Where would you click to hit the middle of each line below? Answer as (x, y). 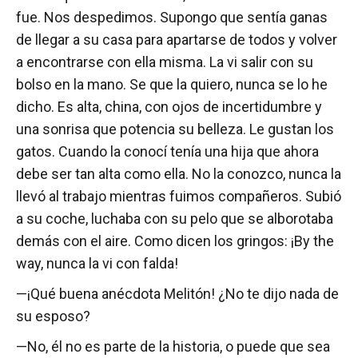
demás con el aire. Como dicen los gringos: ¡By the (175, 241)
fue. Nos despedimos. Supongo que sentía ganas (172, 18)
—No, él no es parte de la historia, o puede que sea (173, 347)
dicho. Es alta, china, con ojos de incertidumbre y (169, 107)
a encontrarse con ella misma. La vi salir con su (165, 62)
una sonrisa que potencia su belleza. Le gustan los (175, 129)
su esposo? (53, 316)
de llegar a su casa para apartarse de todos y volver (177, 40)
